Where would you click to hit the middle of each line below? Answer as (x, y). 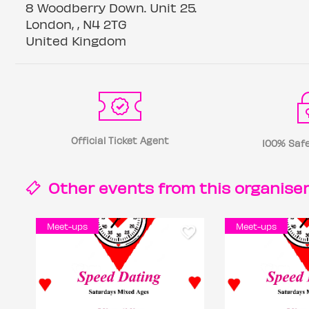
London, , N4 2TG (76, 24)
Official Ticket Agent (120, 140)
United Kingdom (76, 40)
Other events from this (139, 187)
